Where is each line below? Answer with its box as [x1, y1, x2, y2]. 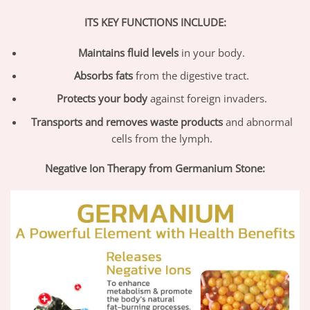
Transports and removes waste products [30, 114, 223, 129]
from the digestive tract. [133, 69, 250, 83]
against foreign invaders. [147, 91, 267, 106]
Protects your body [56, 91, 147, 106]
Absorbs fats [74, 69, 134, 83]
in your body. [179, 46, 246, 60]
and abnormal [222, 114, 293, 129]
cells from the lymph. [111, 131, 212, 145]
